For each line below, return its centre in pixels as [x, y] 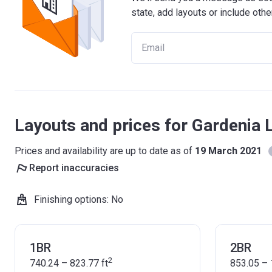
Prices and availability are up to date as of [105, 151]
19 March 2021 [228, 151]
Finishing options [70, 199]
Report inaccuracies [74, 168]
